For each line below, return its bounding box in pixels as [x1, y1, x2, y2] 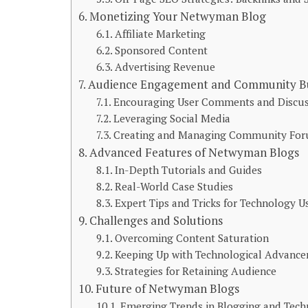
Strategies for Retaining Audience [114, 264, 276, 278]
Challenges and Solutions [89, 212, 223, 228]
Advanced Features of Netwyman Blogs [89, 144, 300, 160]
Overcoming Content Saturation [114, 231, 269, 245]
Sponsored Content [114, 43, 208, 57]
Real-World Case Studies [114, 179, 233, 193]
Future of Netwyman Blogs [96, 280, 240, 296]
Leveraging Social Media [113, 111, 230, 125]
